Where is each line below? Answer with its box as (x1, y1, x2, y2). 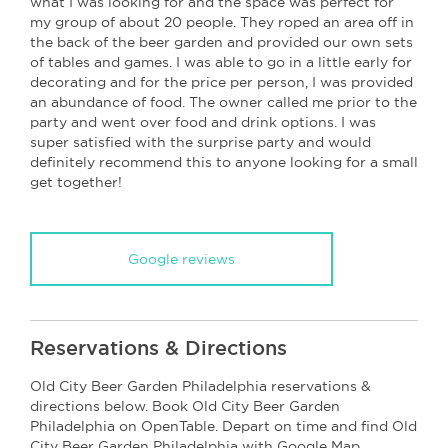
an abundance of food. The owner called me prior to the (30, 93, 417, 110)
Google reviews (128, 250, 235, 267)
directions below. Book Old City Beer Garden (30, 397, 340, 414)
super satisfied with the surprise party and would (30, 133, 371, 150)
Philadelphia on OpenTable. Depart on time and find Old (30, 417, 417, 434)
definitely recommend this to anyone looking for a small (30, 153, 418, 170)
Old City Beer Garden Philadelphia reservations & (30, 377, 371, 394)
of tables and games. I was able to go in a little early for (30, 53, 412, 70)
